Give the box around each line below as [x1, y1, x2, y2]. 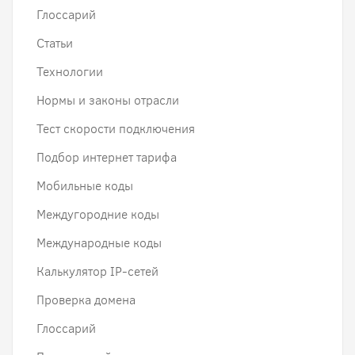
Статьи [36, 35, 73, 52]
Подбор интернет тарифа [36, 149, 177, 166]
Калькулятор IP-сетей [36, 263, 158, 280]
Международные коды [36, 235, 162, 251]
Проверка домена [36, 292, 136, 308]
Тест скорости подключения [36, 120, 195, 137]
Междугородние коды [36, 206, 159, 223]
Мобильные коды [36, 177, 133, 194]
